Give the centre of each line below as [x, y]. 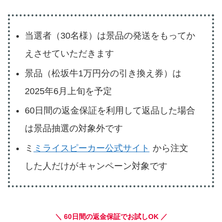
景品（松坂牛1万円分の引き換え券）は [103, 73]
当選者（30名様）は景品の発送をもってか [110, 36]
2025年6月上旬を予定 [68, 91]
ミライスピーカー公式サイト [91, 148]
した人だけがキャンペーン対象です [96, 166]
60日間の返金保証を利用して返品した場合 [110, 111]
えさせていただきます [69, 54]
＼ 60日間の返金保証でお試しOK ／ [111, 217]
